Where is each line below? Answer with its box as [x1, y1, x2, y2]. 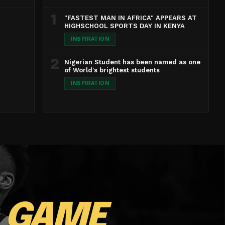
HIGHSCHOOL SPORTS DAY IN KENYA [64, 22, 185, 30]
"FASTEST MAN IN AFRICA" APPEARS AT [64, 14, 197, 22]
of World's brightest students [64, 66, 160, 74]
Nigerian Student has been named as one [64, 58, 201, 66]
